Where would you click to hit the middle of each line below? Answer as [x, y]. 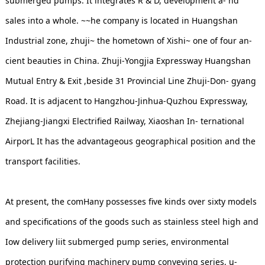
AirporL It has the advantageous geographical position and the [130, 141]
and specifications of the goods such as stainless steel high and [132, 221]
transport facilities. [43, 161]
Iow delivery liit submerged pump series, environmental [117, 241]
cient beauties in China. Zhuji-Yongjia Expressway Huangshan [128, 60]
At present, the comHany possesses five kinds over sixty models [131, 201]
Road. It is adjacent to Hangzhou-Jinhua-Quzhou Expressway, [126, 101]
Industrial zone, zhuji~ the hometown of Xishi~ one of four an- [128, 40]
